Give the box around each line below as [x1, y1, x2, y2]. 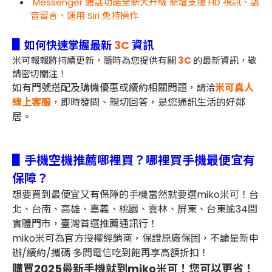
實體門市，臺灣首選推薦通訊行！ [12, 216, 158, 231]
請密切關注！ [12, 67, 67, 80]
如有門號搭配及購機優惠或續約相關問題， [12, 80, 197, 95]
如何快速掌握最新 [24, 37, 114, 53]
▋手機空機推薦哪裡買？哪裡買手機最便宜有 [12, 151, 255, 169]
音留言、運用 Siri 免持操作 [30, 8, 138, 22]
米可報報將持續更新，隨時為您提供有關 [12, 53, 176, 67]
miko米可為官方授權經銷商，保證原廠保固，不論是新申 [12, 231, 259, 245]
